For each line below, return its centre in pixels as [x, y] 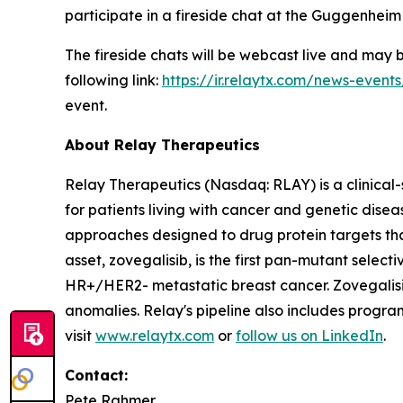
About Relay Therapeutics [162, 144]
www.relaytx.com [155, 335]
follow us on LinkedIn [309, 335]
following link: [113, 80]
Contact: [96, 375]
